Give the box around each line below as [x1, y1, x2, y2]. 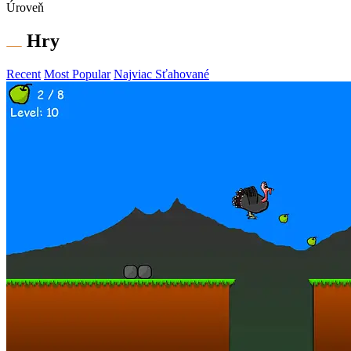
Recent [6, 67, 41, 81]
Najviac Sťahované [114, 67, 209, 81]
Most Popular [44, 67, 110, 81]
